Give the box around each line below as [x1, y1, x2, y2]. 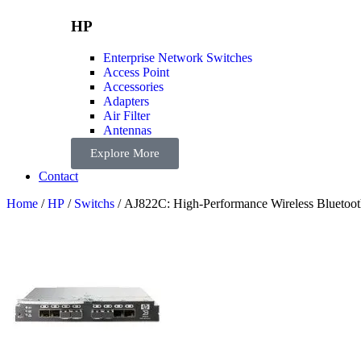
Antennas [103, 123, 151, 138]
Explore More [90, 147, 160, 160]
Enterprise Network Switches [103, 51, 252, 65]
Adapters [103, 94, 149, 109]
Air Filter [103, 109, 150, 123]
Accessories [103, 80, 164, 94]
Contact [39, 169, 78, 184]
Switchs [74, 197, 114, 211]
